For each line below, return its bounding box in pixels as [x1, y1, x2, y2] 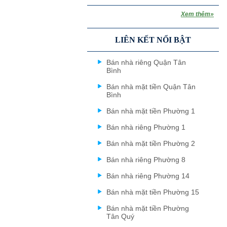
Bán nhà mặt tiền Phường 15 [106, 188, 199, 196]
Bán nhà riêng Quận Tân [106, 58, 186, 66]
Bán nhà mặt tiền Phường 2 [106, 139, 195, 147]
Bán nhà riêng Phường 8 [106, 156, 185, 164]
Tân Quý [106, 212, 134, 220]
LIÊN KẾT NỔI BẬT [115, 35, 191, 44]
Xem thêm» [181, 11, 214, 18]
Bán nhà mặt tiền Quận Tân [106, 83, 196, 91]
